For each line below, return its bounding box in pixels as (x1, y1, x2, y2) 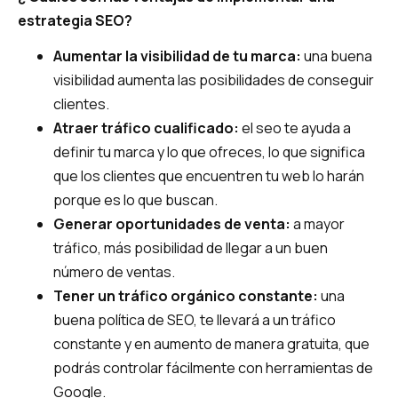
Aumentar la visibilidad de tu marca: (53, 45, 301, 66)
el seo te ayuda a (239, 117, 351, 138)
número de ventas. (53, 261, 175, 282)
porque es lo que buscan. (53, 189, 218, 210)
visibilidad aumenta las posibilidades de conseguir (53, 69, 374, 90)
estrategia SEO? (18, 11, 132, 31)
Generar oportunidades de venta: (53, 213, 291, 234)
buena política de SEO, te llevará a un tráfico (53, 309, 336, 330)
